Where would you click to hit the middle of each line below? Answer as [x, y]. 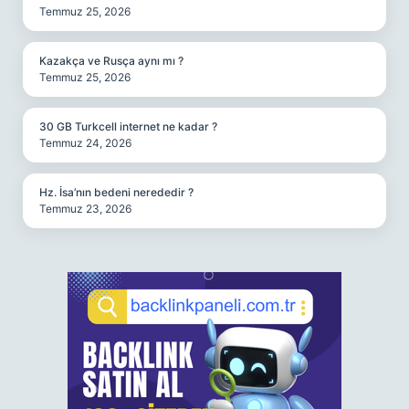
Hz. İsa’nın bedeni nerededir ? [116, 192]
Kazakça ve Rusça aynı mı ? [111, 61]
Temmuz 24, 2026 [85, 143]
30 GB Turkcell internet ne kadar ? [128, 126]
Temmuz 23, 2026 [85, 209]
